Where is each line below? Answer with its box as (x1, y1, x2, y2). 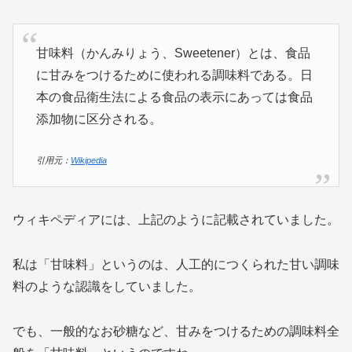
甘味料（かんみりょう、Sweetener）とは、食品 (35, 46, 310, 60)
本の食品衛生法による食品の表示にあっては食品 (35, 90, 313, 104)
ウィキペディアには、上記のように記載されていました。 (13, 213, 339, 227)
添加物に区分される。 (35, 112, 162, 126)
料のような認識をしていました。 (13, 280, 201, 294)
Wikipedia (70, 156, 107, 166)
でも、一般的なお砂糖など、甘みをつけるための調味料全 (13, 324, 339, 339)
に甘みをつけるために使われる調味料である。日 (35, 68, 313, 82)
